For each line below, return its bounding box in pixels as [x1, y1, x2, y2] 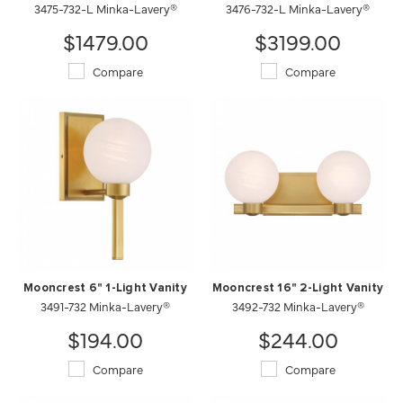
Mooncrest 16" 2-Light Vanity [211, 282, 384, 294]
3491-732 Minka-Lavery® [40, 297, 170, 314]
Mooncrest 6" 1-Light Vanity [22, 282, 188, 294]
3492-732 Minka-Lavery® [231, 297, 364, 314]
